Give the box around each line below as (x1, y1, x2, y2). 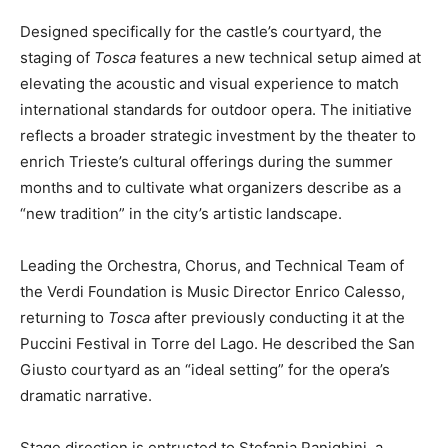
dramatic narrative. (20, 386, 152, 405)
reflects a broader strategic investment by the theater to (20, 126, 416, 145)
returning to (20, 308, 108, 327)
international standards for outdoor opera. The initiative (20, 100, 412, 119)
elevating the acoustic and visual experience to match (20, 74, 399, 93)
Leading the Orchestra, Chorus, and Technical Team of (20, 256, 404, 275)
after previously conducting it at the (150, 308, 405, 327)
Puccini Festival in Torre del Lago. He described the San (20, 334, 415, 353)
